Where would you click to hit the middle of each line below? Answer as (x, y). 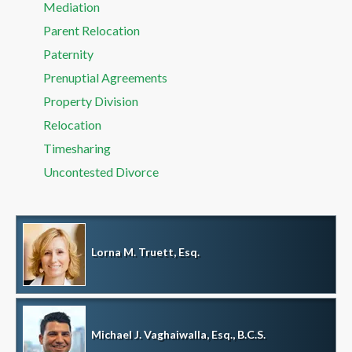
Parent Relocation (92, 30)
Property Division (91, 101)
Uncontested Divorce (101, 171)
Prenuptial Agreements (105, 77)
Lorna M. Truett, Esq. (145, 251)
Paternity (68, 53)
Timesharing (77, 148)
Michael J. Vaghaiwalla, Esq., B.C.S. (178, 334)
